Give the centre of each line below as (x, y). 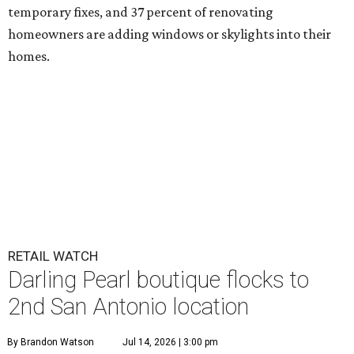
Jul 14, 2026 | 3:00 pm (170, 343)
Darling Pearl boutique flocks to (158, 280)
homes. (29, 56)
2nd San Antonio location (128, 307)
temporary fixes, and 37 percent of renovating (141, 12)
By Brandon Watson (51, 343)
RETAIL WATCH (53, 256)
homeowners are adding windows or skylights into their (169, 34)
